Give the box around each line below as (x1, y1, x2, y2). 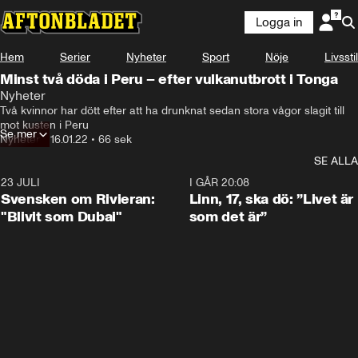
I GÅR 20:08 (189, 176, 249, 189)
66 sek (98, 133, 132, 146)
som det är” (189, 208, 267, 225)
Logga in (256, 15, 302, 30)
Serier (60, 50, 90, 64)
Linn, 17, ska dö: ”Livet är (189, 190, 354, 208)
